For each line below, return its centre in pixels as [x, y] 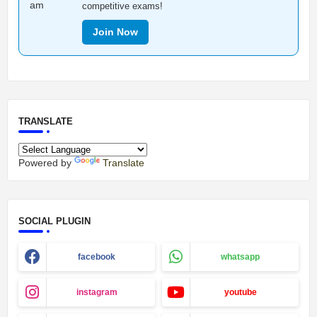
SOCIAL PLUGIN [54, 221]
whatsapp [240, 257]
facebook [97, 257]
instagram [97, 293]
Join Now [115, 32]
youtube [240, 293]
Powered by [46, 163]
